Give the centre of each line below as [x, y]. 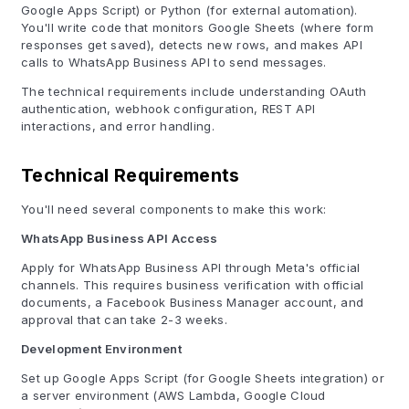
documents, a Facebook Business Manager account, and [193, 302]
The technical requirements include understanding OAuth [194, 91]
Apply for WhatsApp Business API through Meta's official [191, 267]
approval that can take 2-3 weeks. [124, 320]
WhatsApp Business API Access [120, 238]
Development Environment [101, 349]
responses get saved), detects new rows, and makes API [192, 45]
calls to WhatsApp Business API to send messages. [174, 62]
